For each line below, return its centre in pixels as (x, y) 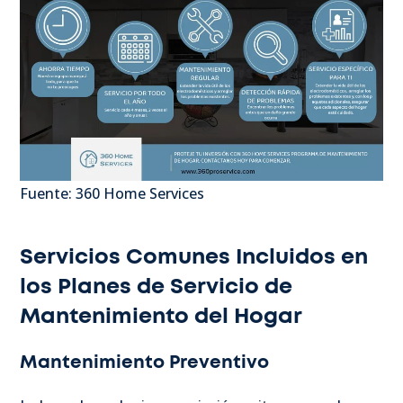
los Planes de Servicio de (156, 287)
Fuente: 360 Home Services (112, 193)
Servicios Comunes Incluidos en (194, 257)
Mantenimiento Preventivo (144, 362)
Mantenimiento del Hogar (161, 316)
